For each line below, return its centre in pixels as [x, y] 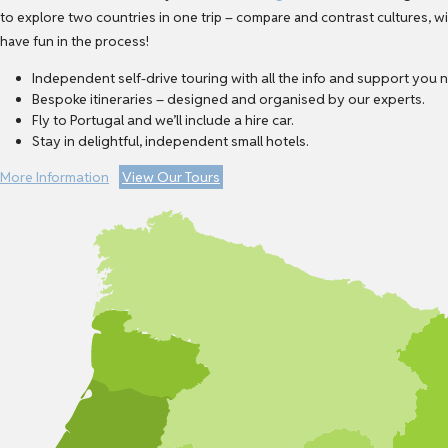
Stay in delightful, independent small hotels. [170, 140]
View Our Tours [171, 176]
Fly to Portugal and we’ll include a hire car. [163, 119]
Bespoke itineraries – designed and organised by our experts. [228, 98]
